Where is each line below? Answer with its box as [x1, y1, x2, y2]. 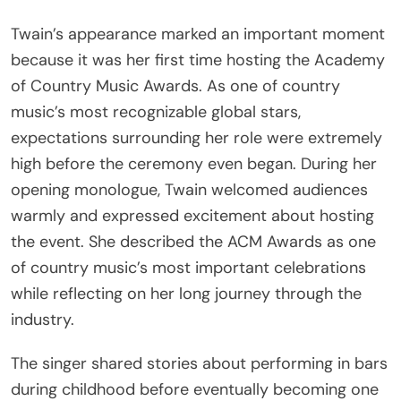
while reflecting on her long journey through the [11, 282, 362, 304]
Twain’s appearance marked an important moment [11, 22, 385, 45]
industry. [11, 308, 74, 330]
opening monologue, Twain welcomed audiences [11, 178, 368, 200]
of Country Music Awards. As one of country [11, 74, 340, 97]
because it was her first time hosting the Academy [11, 48, 385, 71]
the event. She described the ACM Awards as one [11, 230, 376, 252]
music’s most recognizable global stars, [11, 100, 301, 123]
